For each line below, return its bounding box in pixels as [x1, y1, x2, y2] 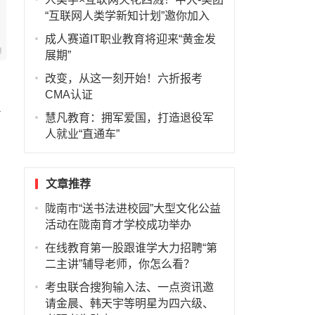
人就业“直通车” [44, 128, 120, 140]
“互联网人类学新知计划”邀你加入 [44, 10, 210, 22]
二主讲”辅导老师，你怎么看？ [44, 258, 195, 270]
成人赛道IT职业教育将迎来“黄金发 [44, 33, 216, 45]
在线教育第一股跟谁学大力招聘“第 [44, 242, 217, 254]
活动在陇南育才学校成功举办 [44, 219, 191, 231]
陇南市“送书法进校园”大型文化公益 [44, 202, 221, 214]
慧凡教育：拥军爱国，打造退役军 [44, 112, 214, 124]
